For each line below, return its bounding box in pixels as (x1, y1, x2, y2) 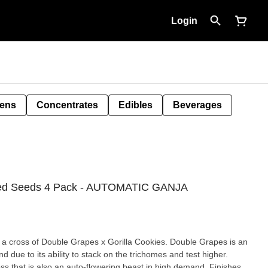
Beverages (173, 100, 222, 110)
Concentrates (36, 100, 98, 110)
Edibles (118, 100, 153, 110)
